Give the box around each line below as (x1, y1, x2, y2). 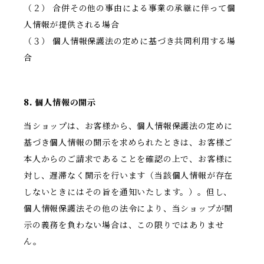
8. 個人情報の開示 (24, 97, 97, 108)
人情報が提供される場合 (24, 19, 120, 31)
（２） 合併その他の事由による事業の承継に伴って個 (24, 3, 236, 14)
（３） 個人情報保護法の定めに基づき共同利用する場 (24, 36, 236, 47)
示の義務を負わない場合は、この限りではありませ (24, 220, 225, 231)
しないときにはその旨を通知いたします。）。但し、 (24, 187, 233, 198)
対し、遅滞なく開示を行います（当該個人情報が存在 (24, 170, 233, 181)
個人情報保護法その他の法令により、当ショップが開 (24, 203, 233, 214)
